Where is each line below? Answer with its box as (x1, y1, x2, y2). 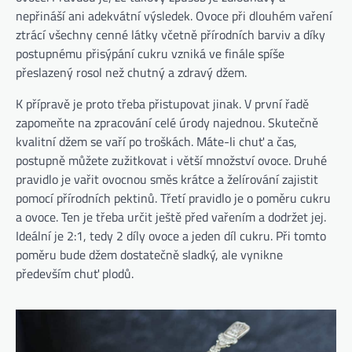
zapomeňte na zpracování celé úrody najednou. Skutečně (16, 112, 318, 132)
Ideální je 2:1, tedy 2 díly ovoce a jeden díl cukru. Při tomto (16, 225, 326, 245)
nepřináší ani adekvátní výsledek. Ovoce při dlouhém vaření (16, 5, 332, 25)
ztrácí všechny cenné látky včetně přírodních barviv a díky (16, 24, 325, 44)
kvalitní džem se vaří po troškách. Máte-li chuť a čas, (16, 131, 297, 151)
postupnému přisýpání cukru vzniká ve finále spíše (16, 43, 284, 63)
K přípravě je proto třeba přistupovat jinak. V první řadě (16, 93, 309, 113)
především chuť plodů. (16, 263, 134, 283)
